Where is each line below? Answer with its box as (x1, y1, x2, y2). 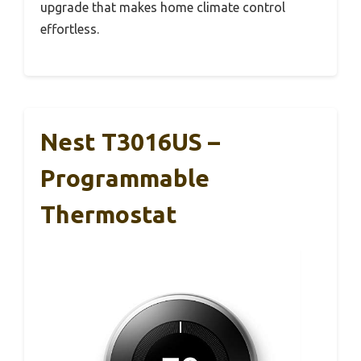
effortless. (40, 21, 99, 36)
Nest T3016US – (40, 127, 220, 156)
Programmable (40, 164, 210, 192)
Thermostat (40, 200, 177, 228)
